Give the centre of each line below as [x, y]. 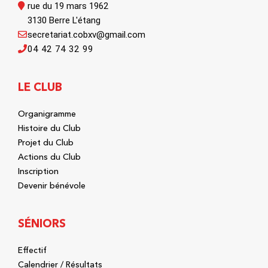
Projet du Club [46, 143]
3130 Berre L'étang [64, 21]
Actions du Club [49, 157]
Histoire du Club [49, 128]
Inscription [38, 171]
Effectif [32, 250]
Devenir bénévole [52, 186]
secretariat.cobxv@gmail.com [86, 35]
